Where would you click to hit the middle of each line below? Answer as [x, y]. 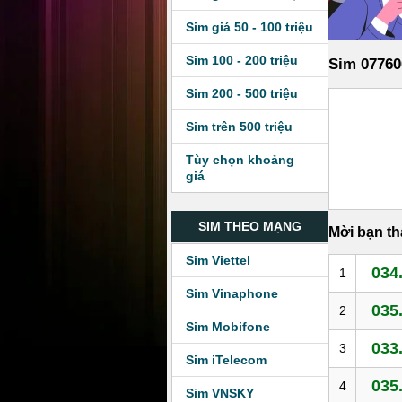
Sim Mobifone [228, 327]
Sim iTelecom [226, 360]
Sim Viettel [218, 260]
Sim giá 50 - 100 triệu [249, 27]
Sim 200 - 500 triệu [242, 93]
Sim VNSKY [220, 393]
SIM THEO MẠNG [250, 226]
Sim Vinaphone [232, 293]
